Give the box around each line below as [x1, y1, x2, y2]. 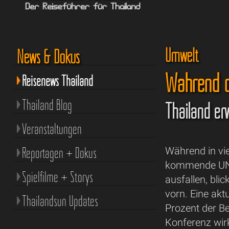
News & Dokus [16, 45, 80, 68]
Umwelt [165, 43, 202, 66]
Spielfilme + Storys [21, 168, 93, 186]
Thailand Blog [21, 96, 72, 113]
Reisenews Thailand [21, 72, 93, 89]
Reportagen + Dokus [21, 144, 97, 162]
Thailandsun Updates [21, 192, 98, 210]
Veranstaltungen [21, 120, 82, 138]
